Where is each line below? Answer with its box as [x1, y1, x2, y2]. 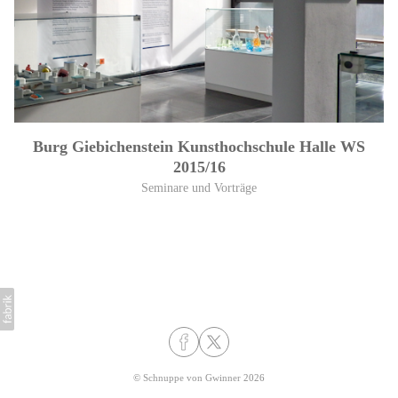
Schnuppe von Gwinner [143, 372, 241, 383]
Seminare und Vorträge [141, 181, 257, 195]
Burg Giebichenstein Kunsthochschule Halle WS [33, 138, 365, 156]
